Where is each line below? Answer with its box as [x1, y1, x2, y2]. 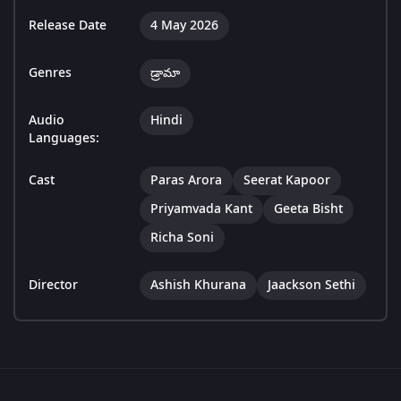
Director [29, 276, 78, 295]
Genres [29, 64, 72, 83]
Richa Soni [150, 228, 214, 248]
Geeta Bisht [274, 200, 343, 219]
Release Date [29, 16, 107, 36]
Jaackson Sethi [268, 276, 355, 295]
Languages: [29, 129, 99, 149]
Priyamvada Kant [150, 200, 252, 219]
